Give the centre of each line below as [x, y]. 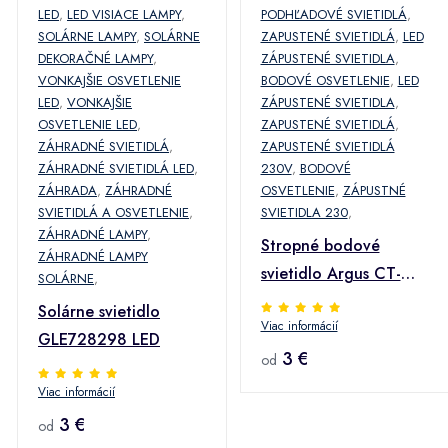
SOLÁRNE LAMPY [87, 36]
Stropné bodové [320, 245]
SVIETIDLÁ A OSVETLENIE [113, 212]
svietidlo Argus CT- [330, 273]
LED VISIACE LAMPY [124, 14]
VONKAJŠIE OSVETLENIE [109, 80]
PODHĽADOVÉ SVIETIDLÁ [333, 14]
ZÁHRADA [67, 190]
